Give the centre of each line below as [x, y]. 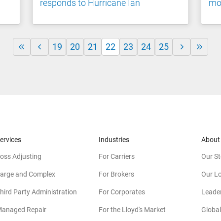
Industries [114, 139]
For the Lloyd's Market [132, 209]
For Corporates [122, 192]
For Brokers [116, 174]
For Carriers [117, 156]
